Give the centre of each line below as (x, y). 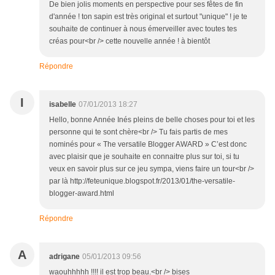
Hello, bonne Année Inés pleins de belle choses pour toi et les (152, 120)
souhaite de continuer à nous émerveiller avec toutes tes (143, 29)
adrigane (64, 257)
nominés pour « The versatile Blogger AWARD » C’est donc (148, 145)
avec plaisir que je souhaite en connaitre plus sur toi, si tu (144, 157)
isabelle (63, 105)
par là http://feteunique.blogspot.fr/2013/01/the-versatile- (142, 181)
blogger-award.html (82, 194)
